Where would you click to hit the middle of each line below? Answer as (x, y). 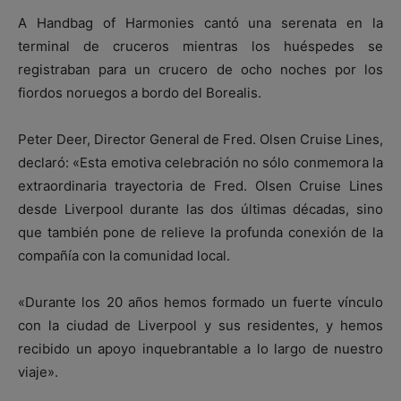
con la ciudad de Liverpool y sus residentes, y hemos (200, 326)
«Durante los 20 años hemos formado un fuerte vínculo (200, 303)
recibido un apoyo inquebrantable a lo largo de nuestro (200, 349)
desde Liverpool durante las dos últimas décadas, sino (200, 209)
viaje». (38, 372)
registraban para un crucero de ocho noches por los (200, 70)
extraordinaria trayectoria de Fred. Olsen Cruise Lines (200, 186)
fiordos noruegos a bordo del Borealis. (140, 93)
